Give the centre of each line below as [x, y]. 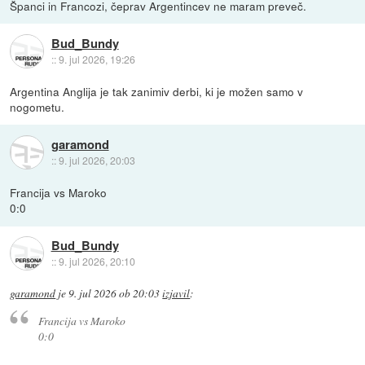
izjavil [176, 294]
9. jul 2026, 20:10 [97, 261]
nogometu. [37, 107]
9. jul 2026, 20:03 [97, 160]
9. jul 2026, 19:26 [97, 59]
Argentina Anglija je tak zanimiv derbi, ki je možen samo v [157, 92]
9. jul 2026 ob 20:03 [114, 294]
